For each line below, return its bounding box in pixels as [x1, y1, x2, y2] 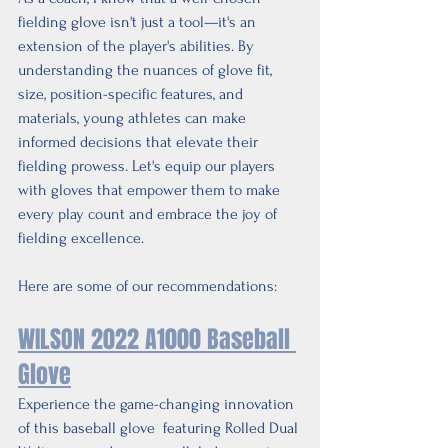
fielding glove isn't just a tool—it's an [18, 12, 260, 31]
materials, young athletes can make [18, 108, 250, 127]
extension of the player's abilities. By [18, 36, 258, 55]
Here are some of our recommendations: [18, 276, 277, 295]
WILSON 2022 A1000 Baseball [18, 321, 296, 357]
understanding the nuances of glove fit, [18, 60, 276, 79]
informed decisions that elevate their [18, 132, 262, 151]
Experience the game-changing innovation [18, 394, 298, 413]
